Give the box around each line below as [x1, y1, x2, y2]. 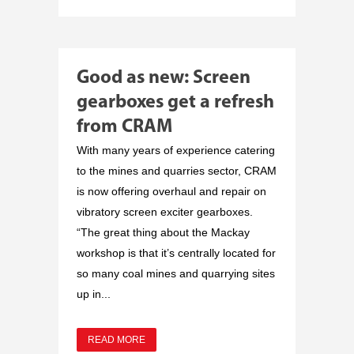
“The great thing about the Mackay [77, 225, 250, 239]
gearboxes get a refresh [77, 92, 274, 112]
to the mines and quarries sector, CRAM [77, 164, 277, 177]
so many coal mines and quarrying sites [77, 266, 275, 280]
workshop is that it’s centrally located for [77, 246, 276, 259]
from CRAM [77, 117, 172, 137]
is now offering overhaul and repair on [77, 184, 266, 198]
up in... [77, 287, 111, 300]
